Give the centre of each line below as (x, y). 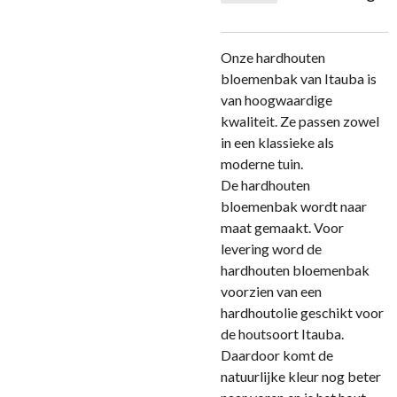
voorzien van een (271, 291)
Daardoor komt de (277, 355)
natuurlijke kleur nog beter (301, 376)
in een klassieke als (277, 142)
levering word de (271, 249)
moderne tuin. (262, 163)
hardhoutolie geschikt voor (302, 312)
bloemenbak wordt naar (294, 206)
